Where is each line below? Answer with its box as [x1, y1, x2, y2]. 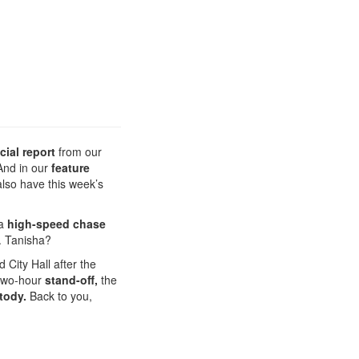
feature [51, 159, 90, 175]
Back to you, [26, 288, 92, 304]
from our [55, 143, 102, 159]
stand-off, [45, 272, 98, 288]
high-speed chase [7, 216, 106, 232]
